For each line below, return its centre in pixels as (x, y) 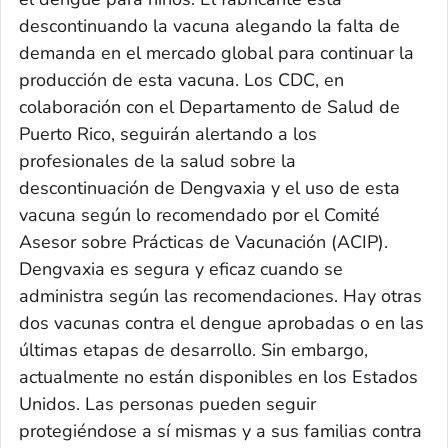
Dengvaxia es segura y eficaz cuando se (181, 269)
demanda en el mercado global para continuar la (216, 53)
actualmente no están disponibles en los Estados (218, 377)
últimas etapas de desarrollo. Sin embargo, (193, 350)
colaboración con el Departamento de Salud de (209, 107)
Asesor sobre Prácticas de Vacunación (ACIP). (203, 242)
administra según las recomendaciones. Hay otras (220, 296)
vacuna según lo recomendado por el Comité (199, 215)
